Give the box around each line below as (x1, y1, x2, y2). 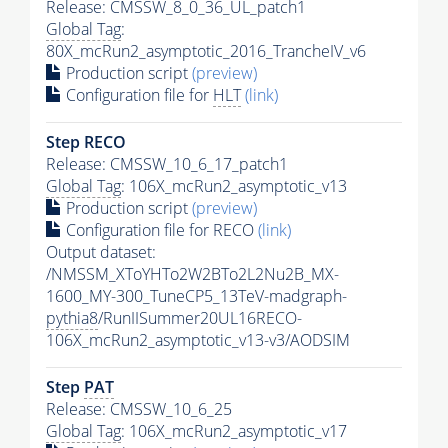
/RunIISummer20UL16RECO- (98, 306, 302, 329)
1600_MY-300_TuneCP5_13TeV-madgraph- (46, 284, 347, 307)
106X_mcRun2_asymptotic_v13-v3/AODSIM (46, 328, 350, 351)
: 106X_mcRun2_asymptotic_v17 (121, 419, 347, 442)
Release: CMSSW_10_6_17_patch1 (46, 152, 288, 175)
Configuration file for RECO (62, 218, 258, 241)
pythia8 (46, 306, 98, 329)
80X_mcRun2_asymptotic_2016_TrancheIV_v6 (46, 39, 366, 62)
